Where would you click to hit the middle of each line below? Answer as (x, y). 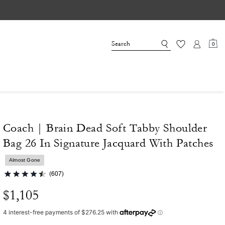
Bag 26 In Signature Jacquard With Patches (108, 143)
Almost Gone (25, 160)
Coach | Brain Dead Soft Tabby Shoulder (105, 128)
